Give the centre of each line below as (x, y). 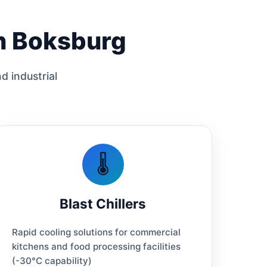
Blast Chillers (103, 203)
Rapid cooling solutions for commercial (97, 232)
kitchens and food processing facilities (97, 246)
